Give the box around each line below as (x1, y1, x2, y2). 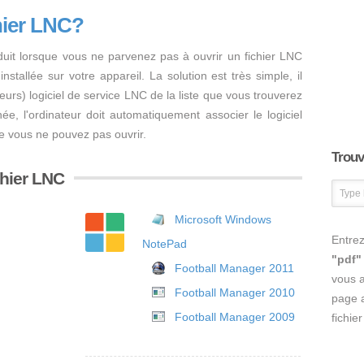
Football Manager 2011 (175, 262, 294, 275)
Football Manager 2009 (175, 310, 295, 323)
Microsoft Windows (175, 213, 271, 226)
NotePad (142, 237, 187, 250)
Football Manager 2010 (175, 286, 295, 299)
